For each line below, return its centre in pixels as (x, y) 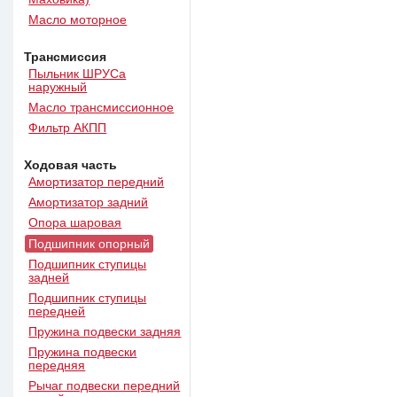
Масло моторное (78, 20)
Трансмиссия (66, 57)
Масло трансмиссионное (101, 108)
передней (57, 311)
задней (49, 277)
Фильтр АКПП (68, 128)
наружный (58, 88)
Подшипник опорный (90, 244)
